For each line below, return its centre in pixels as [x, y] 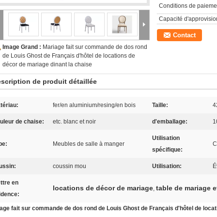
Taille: [160, 105]
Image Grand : [23, 47]
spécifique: [167, 150]
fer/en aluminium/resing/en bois [94, 105]
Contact [184, 35]
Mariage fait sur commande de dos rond [95, 47]
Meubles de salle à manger [89, 144]
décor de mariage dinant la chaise [47, 64]
